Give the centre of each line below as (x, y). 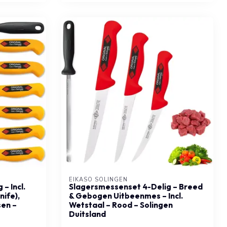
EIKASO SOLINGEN (98, 179)
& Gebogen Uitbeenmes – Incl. (126, 196)
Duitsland (87, 214)
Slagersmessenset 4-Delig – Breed (136, 186)
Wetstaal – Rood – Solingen (121, 205)
